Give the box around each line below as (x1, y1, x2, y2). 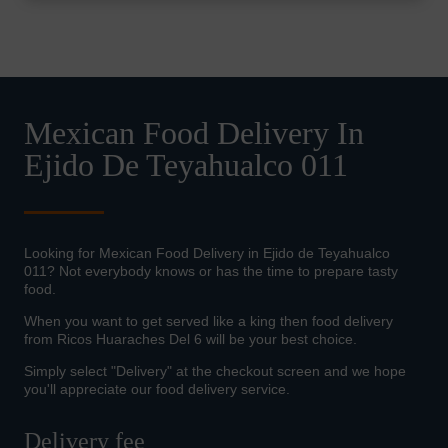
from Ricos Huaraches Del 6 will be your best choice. (24, 331, 357, 348)
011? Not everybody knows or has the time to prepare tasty (24, 263, 398, 280)
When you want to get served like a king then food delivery (24, 313, 393, 330)
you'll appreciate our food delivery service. (24, 381, 290, 398)
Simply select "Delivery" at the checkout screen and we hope (24, 363, 406, 380)
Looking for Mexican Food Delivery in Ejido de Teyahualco (24, 245, 390, 262)
